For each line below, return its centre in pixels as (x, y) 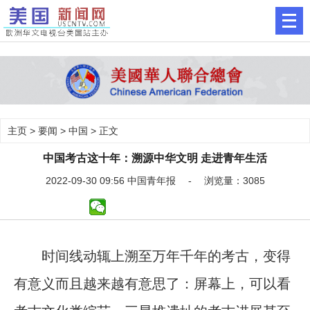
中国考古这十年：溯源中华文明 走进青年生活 (155, 158)
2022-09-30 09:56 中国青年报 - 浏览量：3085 (155, 180)
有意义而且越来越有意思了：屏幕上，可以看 (152, 283)
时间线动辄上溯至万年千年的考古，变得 (152, 256)
